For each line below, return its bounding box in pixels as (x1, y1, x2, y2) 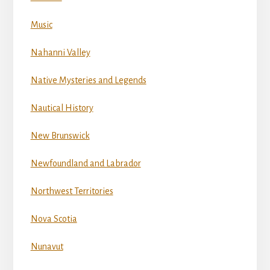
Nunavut (30, 242, 63, 252)
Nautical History (30, 103, 93, 113)
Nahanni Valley (30, 48, 90, 58)
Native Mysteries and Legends (30, 75, 146, 86)
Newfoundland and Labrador (30, 159, 141, 169)
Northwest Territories (30, 186, 113, 196)
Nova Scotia (30, 214, 77, 224)
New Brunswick (30, 131, 90, 141)
